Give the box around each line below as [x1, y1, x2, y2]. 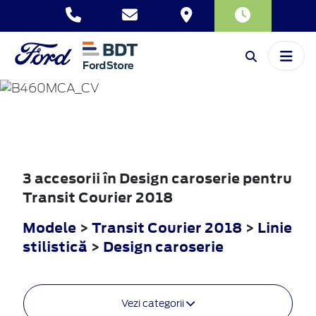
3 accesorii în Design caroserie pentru [23, 168, 292, 188]
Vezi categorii [121, 297, 186, 309]
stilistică [23, 236, 90, 256]
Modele [23, 217, 76, 237]
